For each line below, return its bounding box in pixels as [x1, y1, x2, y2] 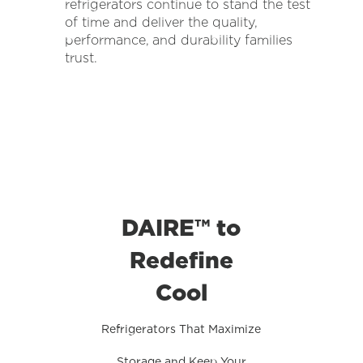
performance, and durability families [64, 32, 293, 47]
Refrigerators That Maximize [101, 322, 262, 335]
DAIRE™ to [122, 215, 241, 241]
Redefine [129, 247, 233, 273]
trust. [64, 50, 97, 65]
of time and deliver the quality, [64, 15, 257, 29]
